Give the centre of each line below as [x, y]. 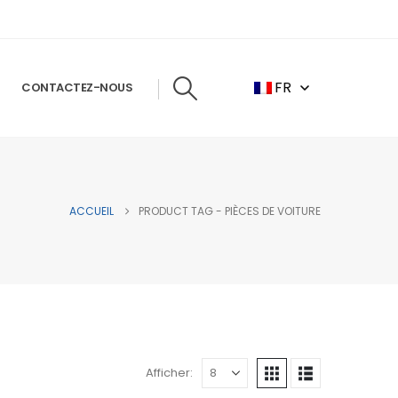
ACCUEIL [92, 211]
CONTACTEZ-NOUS [77, 88]
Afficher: [169, 373]
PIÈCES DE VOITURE [273, 211]
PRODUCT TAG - [182, 211]
